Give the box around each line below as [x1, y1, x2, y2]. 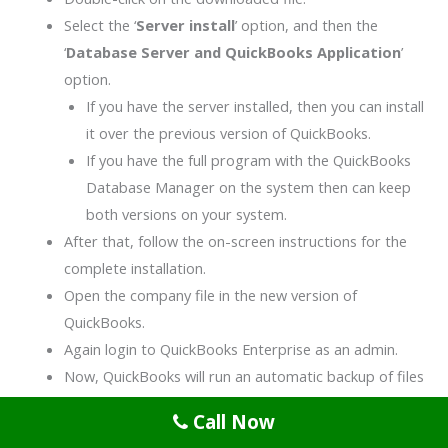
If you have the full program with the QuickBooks [85, 149, 411, 170]
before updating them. [63, 392, 215, 413]
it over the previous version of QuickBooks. [85, 122, 375, 143]
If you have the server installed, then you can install [85, 95, 424, 116]
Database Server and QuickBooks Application [65, 41, 401, 62]
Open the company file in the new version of [63, 284, 357, 305]
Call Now [188, 409, 275, 435]
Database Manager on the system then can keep [85, 176, 411, 197]
